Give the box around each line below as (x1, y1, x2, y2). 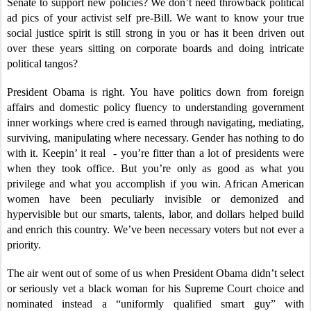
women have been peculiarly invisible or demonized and (7, 192, 304, 205)
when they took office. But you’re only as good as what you (7, 162, 304, 174)
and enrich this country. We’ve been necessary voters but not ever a (7, 223, 304, 235)
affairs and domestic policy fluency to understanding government (7, 101, 304, 113)
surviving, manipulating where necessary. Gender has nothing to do (7, 131, 304, 144)
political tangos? (7, 57, 78, 69)
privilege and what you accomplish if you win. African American (7, 177, 304, 190)
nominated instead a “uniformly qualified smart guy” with (7, 297, 304, 310)
